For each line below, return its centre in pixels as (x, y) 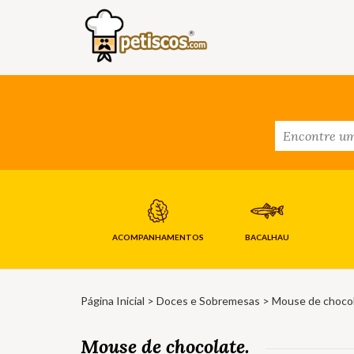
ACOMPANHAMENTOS (158, 237)
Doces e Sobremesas (208, 301)
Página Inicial (113, 301)
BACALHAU (267, 237)
